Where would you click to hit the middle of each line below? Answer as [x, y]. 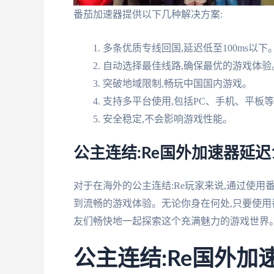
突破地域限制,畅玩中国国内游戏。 [177, 83]
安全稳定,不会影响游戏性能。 [168, 119]
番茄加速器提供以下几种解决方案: [148, 15]
